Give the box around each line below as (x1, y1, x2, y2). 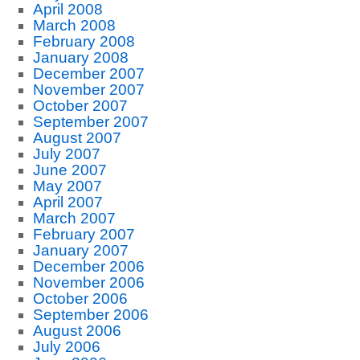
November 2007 (32, 81, 145, 98)
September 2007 (32, 113, 149, 130)
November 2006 (32, 274, 145, 291)
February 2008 (32, 33, 135, 50)
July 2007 (32, 145, 100, 162)
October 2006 (32, 290, 128, 307)
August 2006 (32, 322, 121, 339)
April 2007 (32, 194, 103, 211)
